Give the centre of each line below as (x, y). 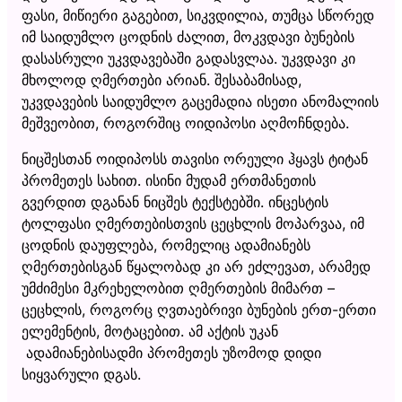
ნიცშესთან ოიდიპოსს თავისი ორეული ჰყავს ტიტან (195, 158)
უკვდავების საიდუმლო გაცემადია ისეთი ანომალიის (200, 101)
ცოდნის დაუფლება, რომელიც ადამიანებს (166, 245)
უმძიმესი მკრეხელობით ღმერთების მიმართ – (178, 288)
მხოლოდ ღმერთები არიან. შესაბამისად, (162, 79)
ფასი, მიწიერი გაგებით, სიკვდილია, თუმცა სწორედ (198, 15)
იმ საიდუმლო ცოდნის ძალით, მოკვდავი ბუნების (188, 36)
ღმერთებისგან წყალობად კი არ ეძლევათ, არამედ (196, 266)
